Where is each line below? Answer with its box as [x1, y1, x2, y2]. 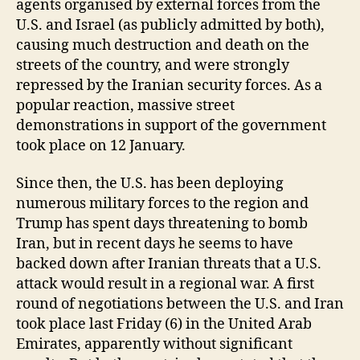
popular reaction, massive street [16, 96, 235, 115]
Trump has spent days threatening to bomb [16, 215, 308, 233]
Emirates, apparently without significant [16, 335, 292, 354]
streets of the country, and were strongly [16, 55, 289, 75]
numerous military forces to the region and [16, 194, 309, 213]
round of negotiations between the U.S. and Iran [16, 295, 344, 313]
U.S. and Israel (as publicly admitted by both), [16, 15, 325, 35]
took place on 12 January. [16, 136, 186, 155]
